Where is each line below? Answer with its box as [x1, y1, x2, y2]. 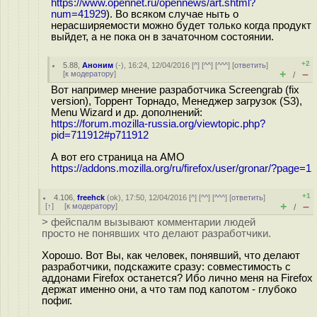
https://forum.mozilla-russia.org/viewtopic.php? [51, 118, 265, 129]
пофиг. [42, 294, 72, 306]
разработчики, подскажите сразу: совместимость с [42, 260, 291, 272]
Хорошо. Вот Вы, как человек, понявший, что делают [42, 249, 300, 261]
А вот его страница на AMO [51, 151, 185, 163]
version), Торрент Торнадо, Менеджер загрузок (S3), [51, 96, 302, 107]
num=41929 [51, 8, 106, 20]
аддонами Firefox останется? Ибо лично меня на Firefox [42, 272, 313, 284]
